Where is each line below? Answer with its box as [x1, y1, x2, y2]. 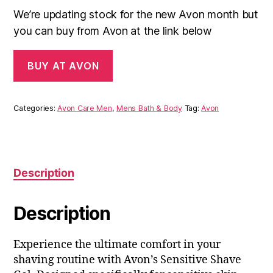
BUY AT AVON [27, 59, 99, 72]
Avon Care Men [57, 103, 112, 113]
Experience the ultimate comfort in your [13, 237, 221, 252]
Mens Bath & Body [116, 103, 182, 113]
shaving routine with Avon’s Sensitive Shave [13, 252, 242, 267]
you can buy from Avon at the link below [13, 24, 212, 38]
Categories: [13, 103, 58, 113]
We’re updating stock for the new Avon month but [13, 8, 258, 21]
